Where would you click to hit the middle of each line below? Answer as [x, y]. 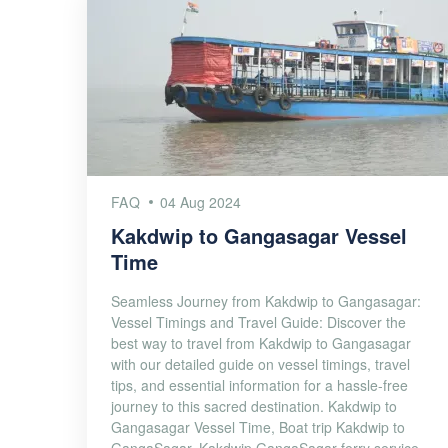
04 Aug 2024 [200, 202]
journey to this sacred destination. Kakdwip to [254, 406]
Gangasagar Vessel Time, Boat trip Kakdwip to [258, 427]
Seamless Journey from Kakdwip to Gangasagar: [266, 301]
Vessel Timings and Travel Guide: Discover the [258, 322]
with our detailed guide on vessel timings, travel [260, 364]
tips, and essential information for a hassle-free [259, 385]
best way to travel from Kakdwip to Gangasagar [261, 343]
